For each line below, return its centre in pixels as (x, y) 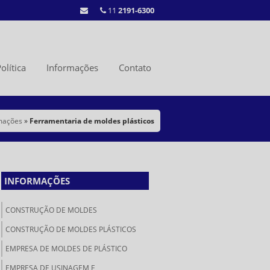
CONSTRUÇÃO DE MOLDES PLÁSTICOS (71, 229)
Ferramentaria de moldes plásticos (92, 121)
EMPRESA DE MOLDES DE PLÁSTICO (66, 249)
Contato (135, 67)
